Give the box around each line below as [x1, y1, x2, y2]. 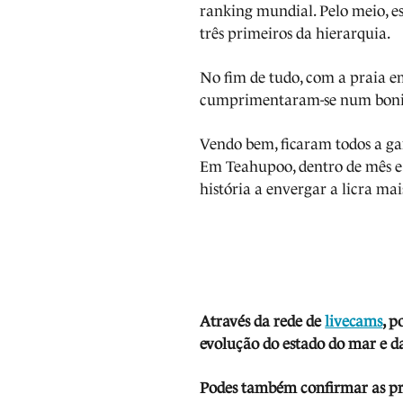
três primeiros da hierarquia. [200, 24, 394, 42]
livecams [325, 312, 383, 330]
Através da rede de [200, 312, 326, 330]
